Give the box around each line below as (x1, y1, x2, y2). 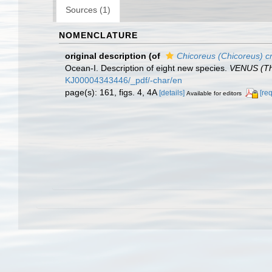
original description (65, 50, 146, 61)
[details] (159, 88, 185, 97)
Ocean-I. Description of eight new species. (65, 63, 229, 73)
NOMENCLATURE (59, 30, 138, 40)
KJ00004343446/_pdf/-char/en (65, 75, 182, 85)
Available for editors (186, 89, 242, 97)
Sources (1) (66, 4, 110, 15)
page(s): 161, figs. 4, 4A (65, 87, 159, 97)
